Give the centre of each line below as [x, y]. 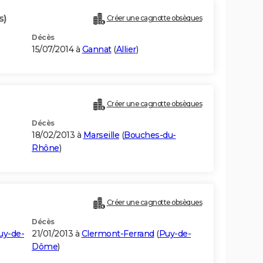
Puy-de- [175, 234]
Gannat [97, 50]
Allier [126, 50]
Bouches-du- [150, 135]
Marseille [101, 135]
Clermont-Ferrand [118, 234]
